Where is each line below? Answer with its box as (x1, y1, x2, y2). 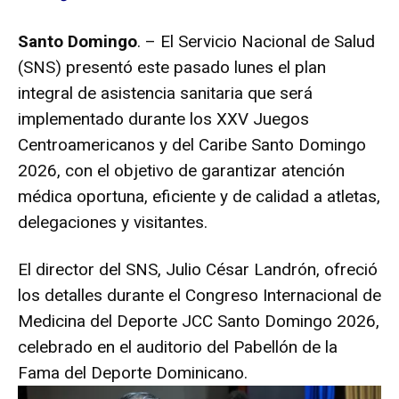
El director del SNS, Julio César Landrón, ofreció (18, 258, 378, 280)
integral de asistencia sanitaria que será (18, 82, 313, 103)
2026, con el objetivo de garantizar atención (18, 159, 345, 181)
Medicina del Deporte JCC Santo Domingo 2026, (18, 310, 379, 331)
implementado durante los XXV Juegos (18, 108, 309, 129)
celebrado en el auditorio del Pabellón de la (18, 336, 338, 357)
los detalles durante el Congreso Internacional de (18, 284, 381, 305)
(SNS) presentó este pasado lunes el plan (18, 56, 326, 77)
